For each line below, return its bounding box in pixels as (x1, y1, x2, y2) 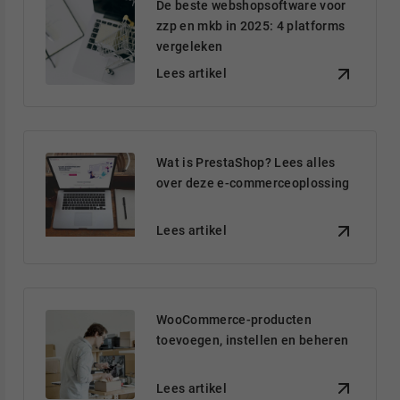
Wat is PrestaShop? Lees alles (156, 154, 336, 171)
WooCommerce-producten (156, 312, 312, 328)
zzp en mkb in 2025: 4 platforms (156, 18, 346, 34)
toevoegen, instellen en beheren (156, 333, 349, 348)
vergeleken (156, 38, 223, 54)
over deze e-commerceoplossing (156, 175, 350, 191)
